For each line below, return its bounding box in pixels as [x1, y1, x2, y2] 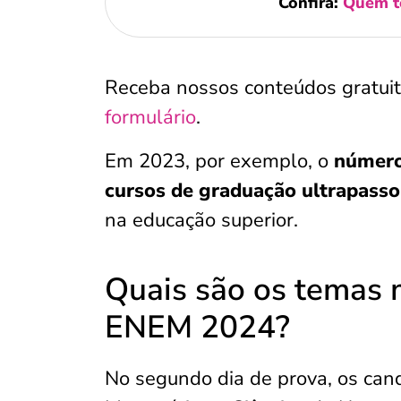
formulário [105, 104, 196, 131]
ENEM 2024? [105, 306, 290, 348]
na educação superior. [105, 207, 298, 234]
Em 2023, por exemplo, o [105, 148, 334, 175]
